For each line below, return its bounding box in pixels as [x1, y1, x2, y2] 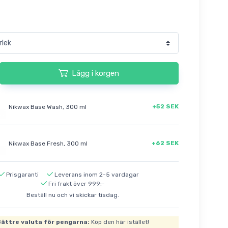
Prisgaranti [6, 171, 39, 179]
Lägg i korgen [72, 68, 120, 78]
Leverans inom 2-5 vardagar [54, 171, 139, 179]
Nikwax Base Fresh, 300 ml [8, 139, 88, 147]
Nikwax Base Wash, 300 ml [8, 103, 87, 110]
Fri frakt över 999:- [48, 180, 105, 188]
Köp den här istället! [89, 218, 149, 226]
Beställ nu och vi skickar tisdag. [26, 191, 119, 199]
